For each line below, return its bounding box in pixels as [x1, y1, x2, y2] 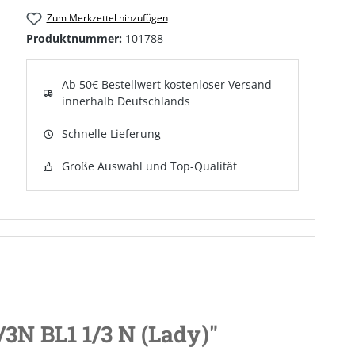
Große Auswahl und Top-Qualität [62, 158, 238, 174]
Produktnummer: [26, 31, 126, 47]
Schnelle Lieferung [62, 126, 162, 142]
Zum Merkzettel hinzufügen [46, 11, 168, 25]
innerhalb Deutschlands [62, 94, 191, 109]
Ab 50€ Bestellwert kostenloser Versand [62, 77, 273, 93]
